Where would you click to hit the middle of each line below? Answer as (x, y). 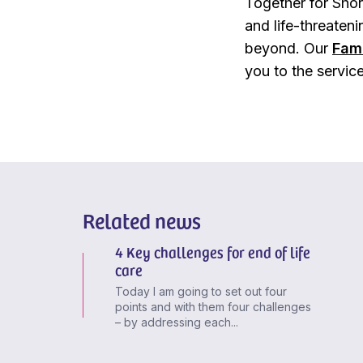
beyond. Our (288, 48)
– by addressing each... (176, 322)
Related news (142, 220)
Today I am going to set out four (201, 291)
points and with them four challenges (213, 306)
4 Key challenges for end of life (212, 251)
